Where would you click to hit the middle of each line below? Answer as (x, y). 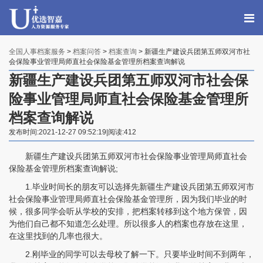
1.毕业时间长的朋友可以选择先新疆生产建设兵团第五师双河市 (131, 187)
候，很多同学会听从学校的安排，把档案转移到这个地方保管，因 (128, 211)
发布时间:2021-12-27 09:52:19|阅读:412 (73, 132)
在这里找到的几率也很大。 (58, 236)
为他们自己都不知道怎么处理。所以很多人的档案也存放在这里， (128, 224)
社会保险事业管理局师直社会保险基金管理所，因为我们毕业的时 (128, 199)
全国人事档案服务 (37, 52)
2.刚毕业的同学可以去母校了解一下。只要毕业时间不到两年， (131, 254)
